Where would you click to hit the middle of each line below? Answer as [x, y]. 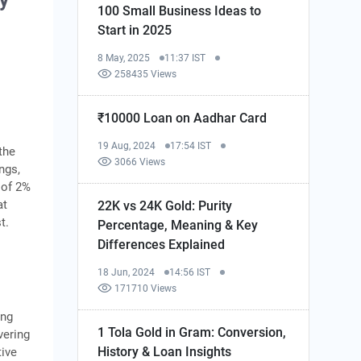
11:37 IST [185, 58]
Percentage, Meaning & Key [178, 225]
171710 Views [146, 288]
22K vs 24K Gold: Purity [165, 205]
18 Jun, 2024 [127, 272]
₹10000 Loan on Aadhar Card [183, 118]
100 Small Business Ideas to [180, 10]
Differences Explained [162, 244]
